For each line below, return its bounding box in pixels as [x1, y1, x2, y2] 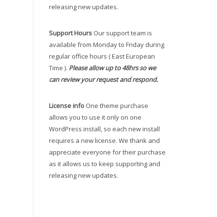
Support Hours [49, 29, 92, 37]
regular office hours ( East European [49, 52, 155, 61]
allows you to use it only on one [49, 113, 141, 122]
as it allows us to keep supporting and [49, 159, 160, 168]
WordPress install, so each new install [49, 124, 160, 133]
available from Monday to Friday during [49, 40, 164, 49]
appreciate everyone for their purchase [49, 148, 166, 156]
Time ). [49, 63, 69, 72]
